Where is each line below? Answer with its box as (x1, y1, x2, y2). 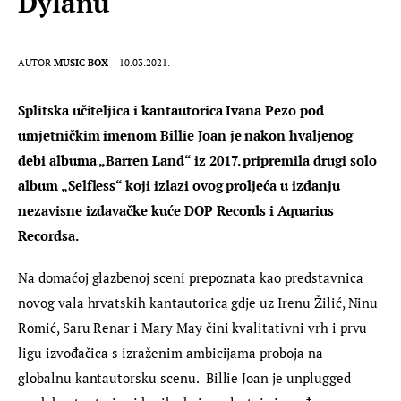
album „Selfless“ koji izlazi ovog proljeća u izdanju (18, 175, 344, 194)
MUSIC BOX (54, 55, 109, 69)
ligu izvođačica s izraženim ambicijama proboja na (18, 344, 327, 362)
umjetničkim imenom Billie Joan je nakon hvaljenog (18, 125, 356, 144)
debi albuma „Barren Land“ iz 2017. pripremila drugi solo (18, 150, 380, 169)
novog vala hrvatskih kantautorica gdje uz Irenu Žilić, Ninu (18, 294, 382, 311)
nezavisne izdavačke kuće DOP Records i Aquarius (18, 200, 337, 219)
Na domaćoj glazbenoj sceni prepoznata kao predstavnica (18, 269, 367, 286)
